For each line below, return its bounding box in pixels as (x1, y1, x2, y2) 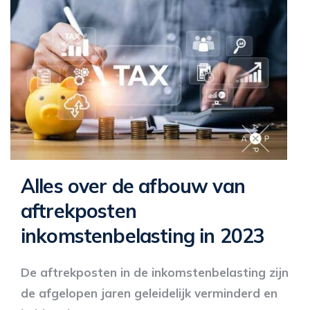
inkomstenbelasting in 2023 (21, 224, 265, 248)
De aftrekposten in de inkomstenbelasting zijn (21, 265, 289, 280)
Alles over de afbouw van (21, 174, 245, 198)
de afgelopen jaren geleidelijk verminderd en (21, 286, 277, 300)
